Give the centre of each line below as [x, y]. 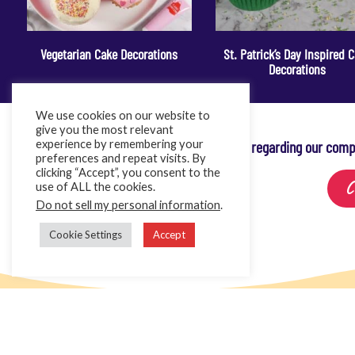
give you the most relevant [105, 130]
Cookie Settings [86, 235]
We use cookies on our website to [123, 115]
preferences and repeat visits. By [121, 158]
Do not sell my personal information [128, 205]
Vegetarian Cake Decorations [109, 54]
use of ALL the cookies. [95, 187]
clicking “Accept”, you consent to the [128, 172]
